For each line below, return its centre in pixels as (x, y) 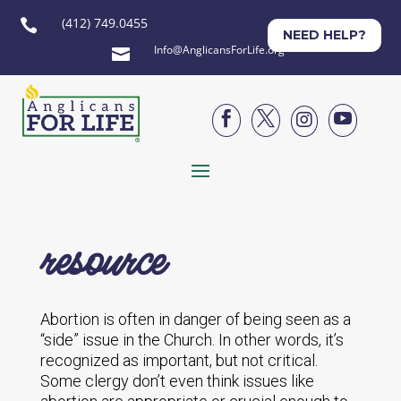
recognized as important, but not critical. (179, 360)
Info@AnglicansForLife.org (219, 50)
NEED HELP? (324, 35)
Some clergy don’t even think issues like (177, 381)
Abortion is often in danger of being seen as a (195, 319)
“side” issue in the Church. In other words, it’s (192, 340)
